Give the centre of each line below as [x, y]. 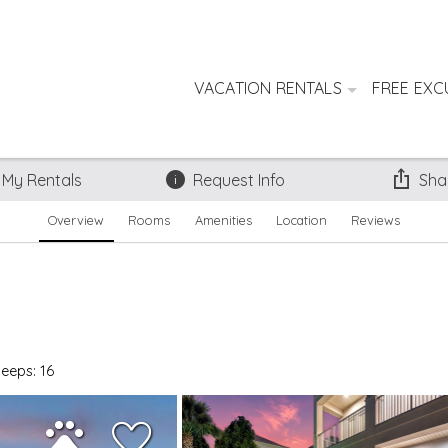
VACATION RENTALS [267, 88]
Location [301, 220]
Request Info [238, 179]
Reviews [375, 220]
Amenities [223, 220]
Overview [76, 220]
